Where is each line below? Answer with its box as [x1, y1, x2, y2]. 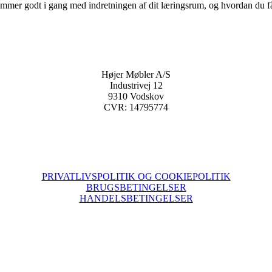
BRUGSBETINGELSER [86, 182, 186, 193]
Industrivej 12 [109, 80, 163, 91]
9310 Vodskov [108, 91, 164, 102]
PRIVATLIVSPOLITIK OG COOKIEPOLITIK [41, 171, 231, 182]
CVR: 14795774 [104, 102, 168, 113]
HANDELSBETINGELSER [79, 193, 193, 204]
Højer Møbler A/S [101, 69, 171, 80]
